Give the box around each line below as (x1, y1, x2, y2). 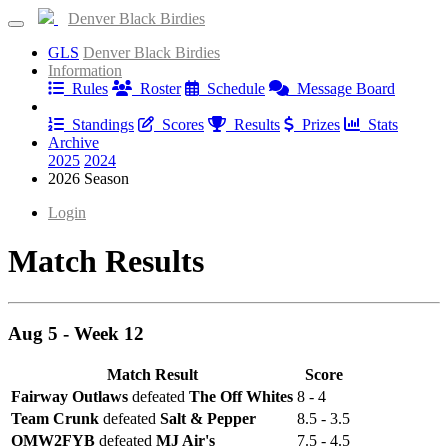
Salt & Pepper (160, 410, 256, 428)
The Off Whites (189, 388, 293, 406)
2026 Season (48, 170, 129, 187)
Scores (154, 116, 204, 133)
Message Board (289, 80, 395, 97)
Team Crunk (11, 410, 103, 428)
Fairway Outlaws (11, 388, 132, 406)
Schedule (199, 80, 265, 97)
